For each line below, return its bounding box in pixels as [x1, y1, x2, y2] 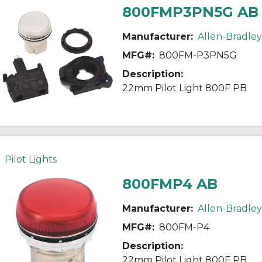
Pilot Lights [4, 153, 57, 165]
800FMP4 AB [122, 175, 218, 192]
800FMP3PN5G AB [122, 3, 258, 20]
